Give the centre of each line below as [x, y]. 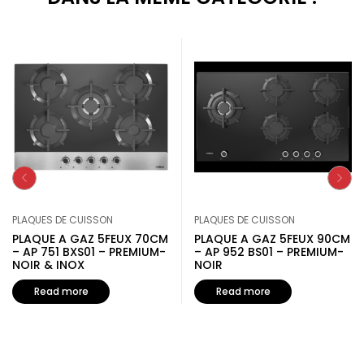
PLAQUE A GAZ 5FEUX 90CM [272, 239]
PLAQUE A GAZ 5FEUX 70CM [90, 239]
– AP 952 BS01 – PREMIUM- [269, 252]
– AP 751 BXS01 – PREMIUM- [89, 252]
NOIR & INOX [48, 265]
